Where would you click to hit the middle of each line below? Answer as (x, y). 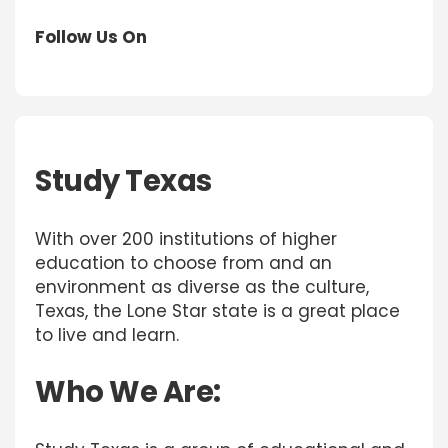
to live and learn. (107, 335)
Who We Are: (128, 392)
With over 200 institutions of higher (186, 239)
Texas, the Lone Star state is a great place (217, 311)
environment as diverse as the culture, (202, 287)
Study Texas (123, 181)
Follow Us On (91, 37)
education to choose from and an (183, 263)
